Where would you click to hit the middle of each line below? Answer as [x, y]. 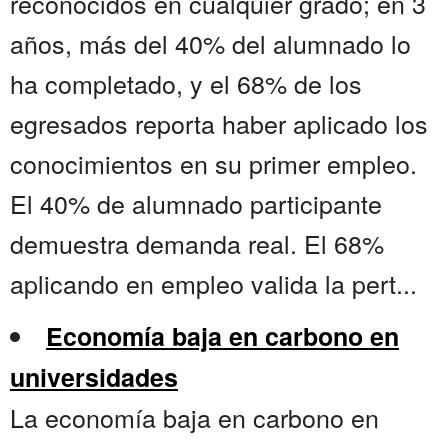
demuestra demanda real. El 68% [197, 243]
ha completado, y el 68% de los [186, 83]
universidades [94, 377]
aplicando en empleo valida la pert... [213, 283]
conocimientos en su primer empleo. [213, 163]
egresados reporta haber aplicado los [219, 123]
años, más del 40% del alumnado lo [210, 43]
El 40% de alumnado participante [196, 203]
